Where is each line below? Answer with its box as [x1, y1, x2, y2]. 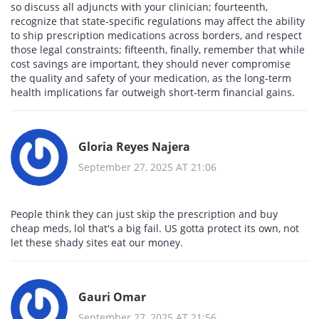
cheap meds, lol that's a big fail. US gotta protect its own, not [11, 221, 299, 236]
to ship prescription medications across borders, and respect [11, 28, 302, 43]
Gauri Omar [78, 288, 146, 305]
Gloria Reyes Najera [78, 138, 190, 155]
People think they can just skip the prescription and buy [11, 207, 278, 221]
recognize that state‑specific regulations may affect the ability [11, 14, 305, 28]
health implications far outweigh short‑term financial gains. [11, 85, 295, 100]
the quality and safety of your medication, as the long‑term [11, 71, 291, 85]
